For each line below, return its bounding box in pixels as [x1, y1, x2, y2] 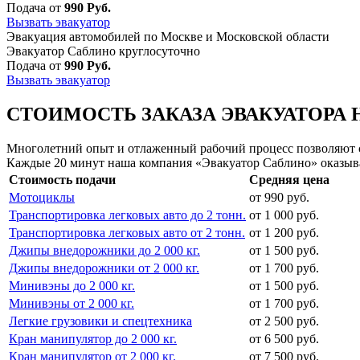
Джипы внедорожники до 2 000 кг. [9, 243, 200, 257]
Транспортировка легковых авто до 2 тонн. [9, 207, 246, 222]
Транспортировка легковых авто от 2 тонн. [9, 225, 245, 239]
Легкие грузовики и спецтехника [9, 313, 192, 328]
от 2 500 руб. [249, 313, 319, 328]
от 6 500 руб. [249, 331, 319, 346]
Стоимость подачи [9, 172, 116, 186]
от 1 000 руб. [249, 207, 319, 222]
